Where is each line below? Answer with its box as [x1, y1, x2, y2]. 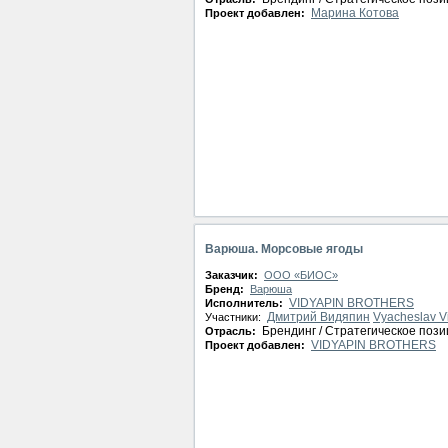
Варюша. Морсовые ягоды [205, 242, 363, 256]
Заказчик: [205, 269, 261, 281]
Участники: [205, 311, 264, 323]
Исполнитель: [205, 297, 286, 309]
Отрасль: [205, 325, 259, 337]
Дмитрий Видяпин [267, 310, 370, 324]
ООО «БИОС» [264, 269, 338, 281]
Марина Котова [311, 6, 399, 20]
